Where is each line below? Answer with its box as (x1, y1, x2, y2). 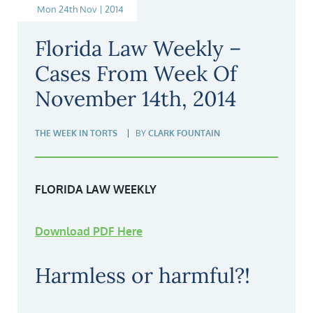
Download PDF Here (35, 224, 143, 238)
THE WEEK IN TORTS (35, 128, 117, 138)
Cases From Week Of (35, 60, 237, 87)
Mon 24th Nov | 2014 (37, 3, 124, 15)
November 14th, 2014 (35, 85, 236, 112)
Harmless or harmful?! (35, 262, 250, 289)
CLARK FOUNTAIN (148, 128, 220, 138)
